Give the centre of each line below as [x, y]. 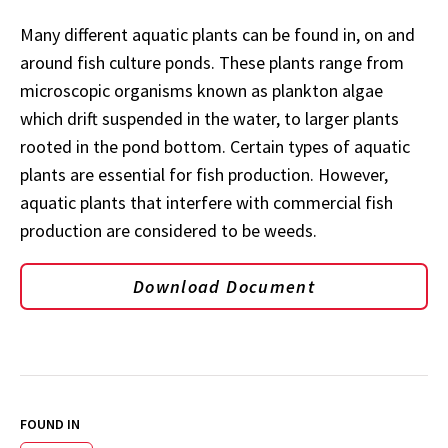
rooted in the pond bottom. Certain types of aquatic [215, 146]
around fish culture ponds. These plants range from [212, 62]
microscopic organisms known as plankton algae [201, 90]
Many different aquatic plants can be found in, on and [217, 34]
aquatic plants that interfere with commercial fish [206, 202]
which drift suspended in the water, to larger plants [209, 118]
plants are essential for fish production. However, [204, 174]
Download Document [224, 286]
